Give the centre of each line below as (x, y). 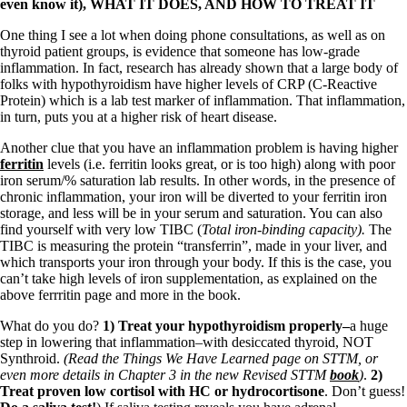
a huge (369, 326)
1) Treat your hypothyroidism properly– (226, 326)
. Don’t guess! (365, 392)
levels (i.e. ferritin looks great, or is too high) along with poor (219, 164)
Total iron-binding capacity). (285, 230)
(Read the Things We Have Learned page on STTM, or (221, 359)
